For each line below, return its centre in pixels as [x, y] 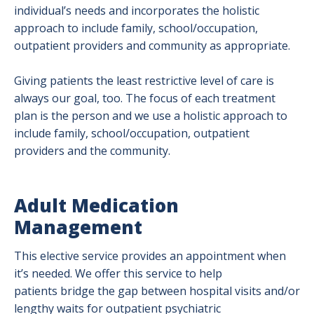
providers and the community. [92, 151]
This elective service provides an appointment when [150, 256]
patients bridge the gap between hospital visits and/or [157, 291]
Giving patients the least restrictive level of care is [144, 81]
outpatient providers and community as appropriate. [152, 46]
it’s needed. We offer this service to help [118, 273]
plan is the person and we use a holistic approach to [151, 116]
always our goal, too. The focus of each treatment [145, 98]
